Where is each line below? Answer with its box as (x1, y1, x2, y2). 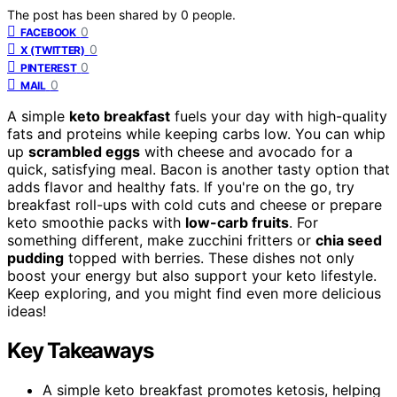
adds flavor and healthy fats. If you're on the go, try (7, 178, 354, 197)
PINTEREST (20, 61, 77, 75)
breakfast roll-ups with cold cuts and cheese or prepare (7, 196, 382, 214)
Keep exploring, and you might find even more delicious (7, 284, 381, 303)
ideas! (7, 302, 46, 321)
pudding (7, 249, 64, 268)
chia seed (315, 231, 382, 250)
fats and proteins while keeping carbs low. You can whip (7, 125, 385, 144)
